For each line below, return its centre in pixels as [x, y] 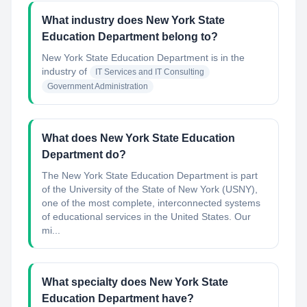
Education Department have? [118, 298]
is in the [226, 58]
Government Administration [98, 86]
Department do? [84, 155]
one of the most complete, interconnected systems [151, 203]
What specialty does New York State [135, 282]
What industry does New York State [133, 20]
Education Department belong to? [130, 37]
